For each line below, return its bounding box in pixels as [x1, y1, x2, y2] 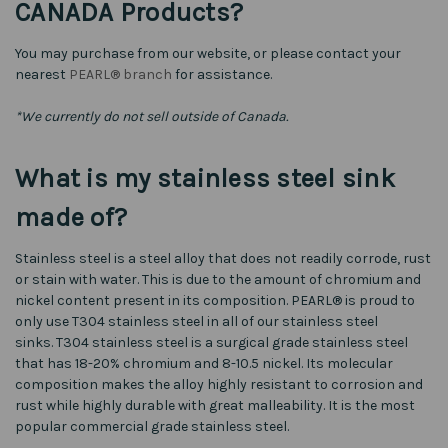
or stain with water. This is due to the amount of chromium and [15, 270, 421, 288]
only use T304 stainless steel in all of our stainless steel [15, 312, 378, 330]
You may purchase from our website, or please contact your [15, 44, 401, 62]
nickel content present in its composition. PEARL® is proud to [15, 291, 415, 309]
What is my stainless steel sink [15, 162, 395, 194]
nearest [15, 65, 69, 83]
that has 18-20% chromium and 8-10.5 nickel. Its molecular [15, 354, 393, 372]
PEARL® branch [69, 65, 172, 83]
